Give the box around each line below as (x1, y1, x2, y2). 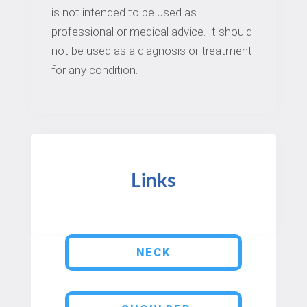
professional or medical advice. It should (51, 25, 252, 39)
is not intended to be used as (51, 5, 197, 20)
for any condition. (51, 63, 138, 77)
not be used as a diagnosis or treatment (51, 44, 252, 58)
